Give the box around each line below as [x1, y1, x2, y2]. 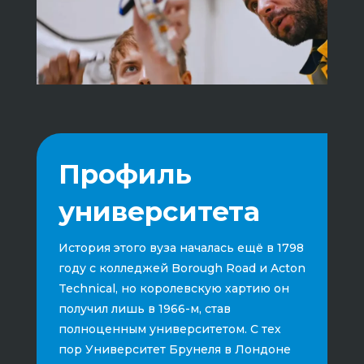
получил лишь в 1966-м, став [58, 301, 231, 316]
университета [58, 194, 260, 227]
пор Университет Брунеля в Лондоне [58, 341, 291, 357]
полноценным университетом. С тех [58, 321, 281, 336]
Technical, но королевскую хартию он [58, 280, 289, 296]
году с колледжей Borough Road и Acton [58, 260, 305, 275]
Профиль [58, 157, 192, 190]
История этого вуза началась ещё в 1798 [58, 240, 304, 255]
